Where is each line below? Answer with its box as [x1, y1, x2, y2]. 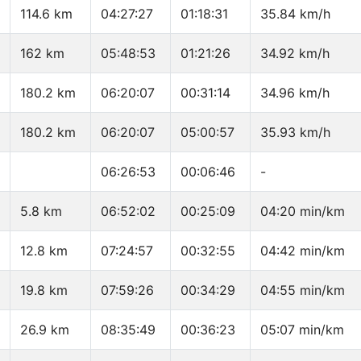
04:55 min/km [260, 282, 345, 299]
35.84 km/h [260, 6, 330, 23]
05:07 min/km [260, 322, 344, 338]
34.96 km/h [260, 85, 330, 102]
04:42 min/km [260, 243, 345, 259]
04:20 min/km [260, 203, 345, 220]
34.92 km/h [260, 45, 330, 62]
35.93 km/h [260, 124, 330, 141]
